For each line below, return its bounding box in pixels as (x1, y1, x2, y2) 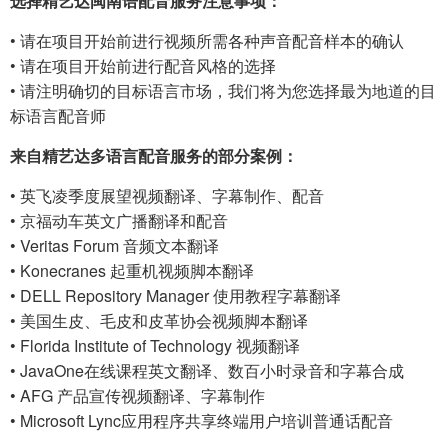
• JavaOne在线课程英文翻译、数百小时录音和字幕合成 (10, 358, 404, 382)
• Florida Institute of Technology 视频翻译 (10, 333, 300, 357)
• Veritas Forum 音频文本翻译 (10, 233, 219, 257)
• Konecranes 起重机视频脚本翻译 (10, 258, 254, 282)
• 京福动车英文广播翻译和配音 (10, 208, 228, 232)
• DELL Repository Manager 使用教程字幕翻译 (10, 283, 341, 307)
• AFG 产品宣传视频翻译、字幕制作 (10, 383, 265, 407)
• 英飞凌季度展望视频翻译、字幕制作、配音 (10, 183, 324, 207)
